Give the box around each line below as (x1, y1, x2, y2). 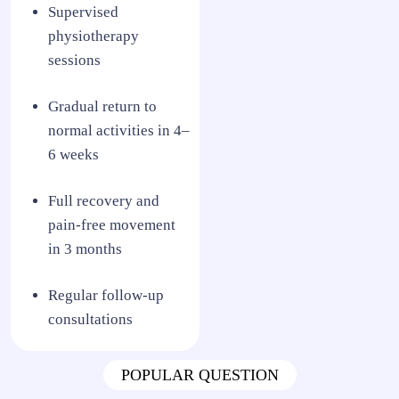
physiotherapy (48, 28, 139, 45)
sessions (48, 52, 101, 69)
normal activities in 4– (48, 122, 190, 140)
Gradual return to (48, 98, 157, 116)
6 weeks (48, 146, 99, 164)
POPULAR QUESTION (120, 366, 279, 385)
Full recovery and (48, 192, 159, 210)
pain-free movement (48, 216, 175, 234)
